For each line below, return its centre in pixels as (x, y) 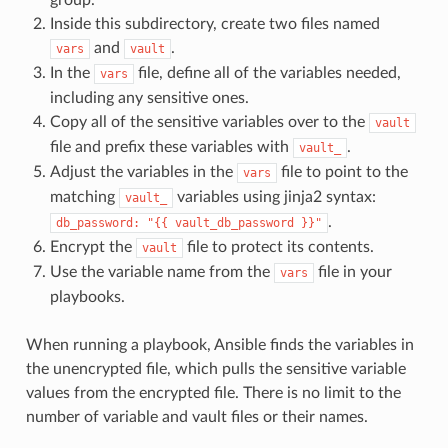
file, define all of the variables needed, (267, 72)
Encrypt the (92, 246)
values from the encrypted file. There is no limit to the (213, 392)
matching (84, 196)
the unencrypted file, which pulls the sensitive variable (215, 368)
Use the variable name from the (161, 271)
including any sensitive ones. (149, 97)
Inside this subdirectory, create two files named (214, 23)
